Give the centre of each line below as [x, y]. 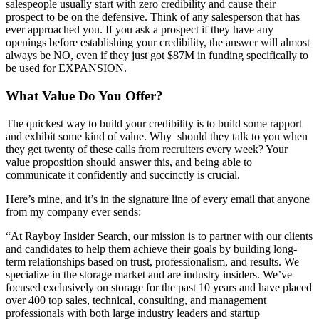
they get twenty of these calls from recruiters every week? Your [147, 149]
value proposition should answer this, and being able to [129, 162]
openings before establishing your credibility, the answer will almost [158, 43]
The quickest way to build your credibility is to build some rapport [154, 123]
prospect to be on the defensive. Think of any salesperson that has [153, 17]
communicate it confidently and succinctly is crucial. [123, 174]
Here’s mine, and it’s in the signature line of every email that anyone [158, 199]
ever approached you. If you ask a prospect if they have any [140, 30]
